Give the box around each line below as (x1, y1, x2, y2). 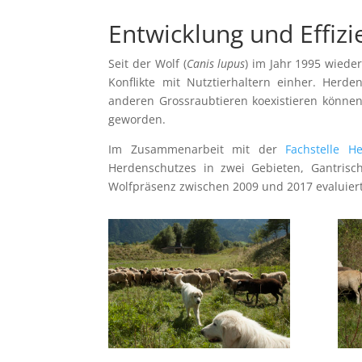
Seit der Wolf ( (108, 55, 187, 71)
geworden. (108, 111, 166, 127)
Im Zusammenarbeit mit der (108, 141, 286, 157)
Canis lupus (186, 55, 246, 71)
